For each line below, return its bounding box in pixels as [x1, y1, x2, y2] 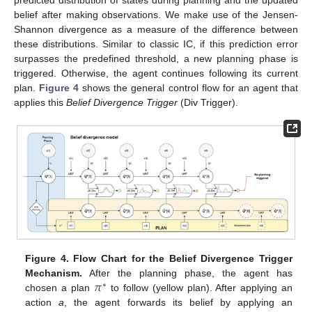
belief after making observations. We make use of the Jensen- [14, 8, 298, 20]
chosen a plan [25, 282, 94, 294]
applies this [14, 96, 66, 108]
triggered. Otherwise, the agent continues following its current [14, 67, 298, 79]
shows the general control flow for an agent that [79, 81, 299, 93]
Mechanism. [25, 267, 83, 279]
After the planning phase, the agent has [82, 267, 292, 279]
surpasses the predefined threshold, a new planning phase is [14, 52, 298, 64]
